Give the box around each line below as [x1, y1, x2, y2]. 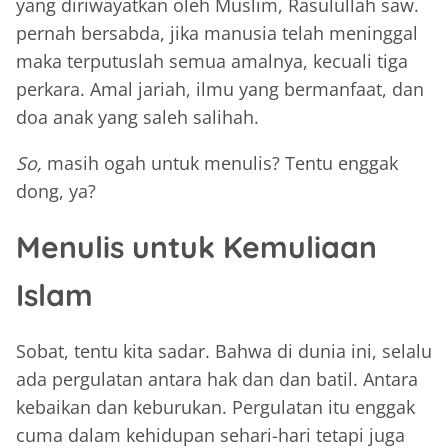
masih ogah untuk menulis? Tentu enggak [47, 150, 398, 175]
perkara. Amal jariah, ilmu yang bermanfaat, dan [16, 76, 424, 101]
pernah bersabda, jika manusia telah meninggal [16, 20, 418, 45]
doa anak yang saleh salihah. [16, 104, 264, 129]
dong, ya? [16, 178, 96, 203]
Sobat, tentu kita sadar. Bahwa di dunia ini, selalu [16, 338, 432, 363]
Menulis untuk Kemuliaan [16, 227, 377, 266]
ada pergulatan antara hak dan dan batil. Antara [16, 366, 418, 391]
